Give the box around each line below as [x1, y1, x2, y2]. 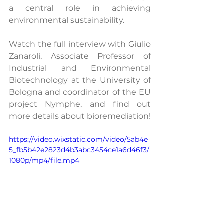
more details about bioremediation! [9, 111, 151, 121]
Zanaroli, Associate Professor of [9, 51, 151, 61]
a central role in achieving [9, 3, 151, 13]
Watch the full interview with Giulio [9, 39, 151, 49]
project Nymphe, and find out [9, 99, 151, 109]
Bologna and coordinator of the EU [9, 87, 151, 97]
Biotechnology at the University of [9, 75, 151, 85]
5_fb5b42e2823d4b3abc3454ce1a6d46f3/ [9, 145, 149, 154]
